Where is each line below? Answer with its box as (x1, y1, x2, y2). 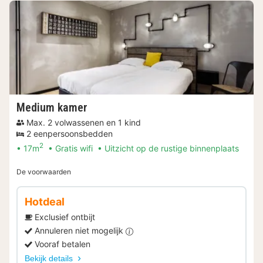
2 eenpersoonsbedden (26, 129, 113, 139)
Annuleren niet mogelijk (35, 225, 126, 236)
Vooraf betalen (35, 239, 90, 249)
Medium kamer (16, 100, 87, 115)
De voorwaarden (16, 167, 71, 177)
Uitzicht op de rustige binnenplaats (104, 143, 239, 154)
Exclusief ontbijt (35, 212, 95, 222)
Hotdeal (25, 195, 65, 208)
